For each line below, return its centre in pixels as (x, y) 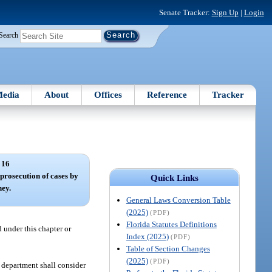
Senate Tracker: (185, 12)
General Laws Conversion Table (178, 200)
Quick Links (174, 178)
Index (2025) (147, 236)
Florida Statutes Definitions (171, 224)
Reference (167, 94)
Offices (108, 94)
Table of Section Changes (168, 248)
